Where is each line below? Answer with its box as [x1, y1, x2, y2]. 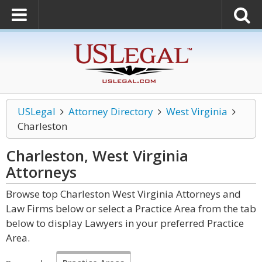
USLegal [18, 105, 56, 118]
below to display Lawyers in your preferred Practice [6, 216, 244, 230]
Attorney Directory [68, 105, 153, 118]
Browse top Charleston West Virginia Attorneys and [6, 187, 241, 201]
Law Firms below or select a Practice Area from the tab [6, 202, 256, 215]
